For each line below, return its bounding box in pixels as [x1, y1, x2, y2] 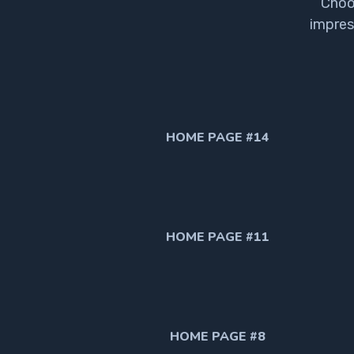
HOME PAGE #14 [165, 128, 269, 146]
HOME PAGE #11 [165, 228, 269, 246]
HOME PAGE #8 [169, 327, 265, 345]
